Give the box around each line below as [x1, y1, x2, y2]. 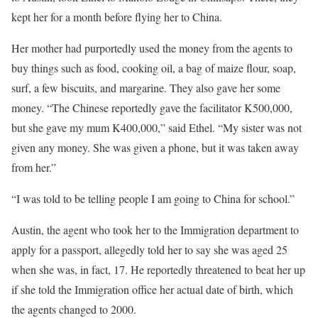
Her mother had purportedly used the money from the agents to [11, 40, 292, 55]
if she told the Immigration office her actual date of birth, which [11, 282, 293, 297]
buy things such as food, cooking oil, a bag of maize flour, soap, [11, 60, 296, 75]
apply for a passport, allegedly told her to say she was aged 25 [11, 242, 287, 257]
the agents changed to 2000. [11, 302, 136, 317]
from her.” [11, 160, 56, 175]
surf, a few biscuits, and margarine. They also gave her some [11, 80, 280, 95]
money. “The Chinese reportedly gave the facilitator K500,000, [11, 100, 292, 115]
